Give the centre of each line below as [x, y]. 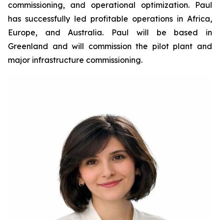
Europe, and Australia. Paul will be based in [110, 33]
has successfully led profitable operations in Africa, [110, 19]
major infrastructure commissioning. [75, 60]
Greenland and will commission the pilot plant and [110, 46]
